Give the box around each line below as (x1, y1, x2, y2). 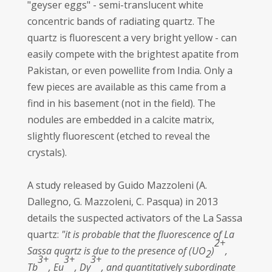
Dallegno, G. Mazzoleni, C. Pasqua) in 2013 (27, 195, 218, 208)
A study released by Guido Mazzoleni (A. (27, 178, 207, 192)
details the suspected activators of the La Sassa (27, 211, 242, 225)
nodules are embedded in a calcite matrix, (27, 113, 214, 126)
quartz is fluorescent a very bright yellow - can (27, 31, 237, 44)
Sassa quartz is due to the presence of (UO (27, 244, 206, 257)
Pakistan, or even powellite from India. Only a (27, 64, 233, 77)
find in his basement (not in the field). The (27, 97, 216, 110)
